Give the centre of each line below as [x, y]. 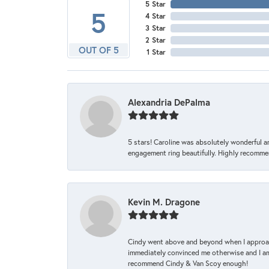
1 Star [156, 52]
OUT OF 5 [98, 50]
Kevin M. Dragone [164, 202]
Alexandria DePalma [169, 102]
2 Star [156, 40]
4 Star [156, 16]
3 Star [156, 28]
